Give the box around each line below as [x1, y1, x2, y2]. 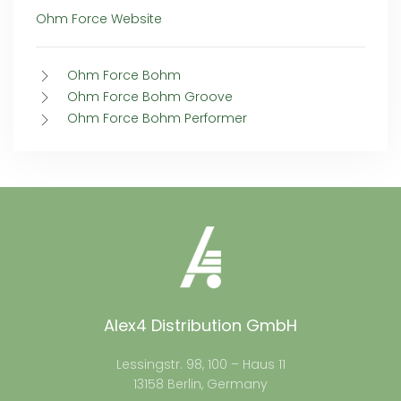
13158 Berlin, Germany [133, 375, 268, 394]
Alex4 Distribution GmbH [104, 314, 297, 337]
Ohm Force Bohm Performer [67, 109, 247, 128]
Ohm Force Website [36, 10, 162, 28]
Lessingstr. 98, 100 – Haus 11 [115, 355, 286, 374]
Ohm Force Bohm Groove [67, 88, 233, 107]
